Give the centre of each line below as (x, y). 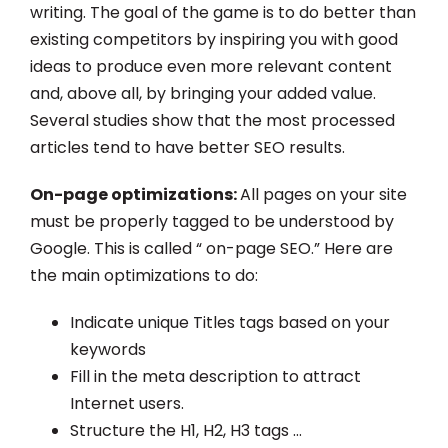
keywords (108, 349)
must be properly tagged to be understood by (212, 221)
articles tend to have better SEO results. (187, 147)
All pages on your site (323, 194)
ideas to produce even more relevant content (211, 66)
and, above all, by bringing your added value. (203, 93)
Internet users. (127, 403)
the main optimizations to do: (144, 275)
